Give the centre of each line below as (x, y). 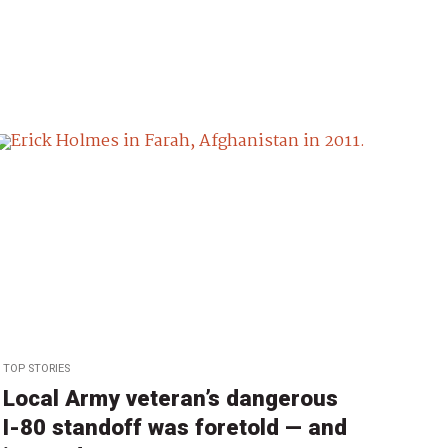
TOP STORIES (36, 368)
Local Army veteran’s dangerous (170, 397)
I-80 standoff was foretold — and (174, 426)
